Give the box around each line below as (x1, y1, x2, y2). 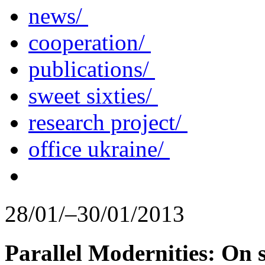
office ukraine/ (28, 135, 170, 161)
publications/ (28, 56, 155, 82)
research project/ (28, 109, 188, 135)
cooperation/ (28, 29, 151, 55)
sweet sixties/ (28, 82, 158, 108)
